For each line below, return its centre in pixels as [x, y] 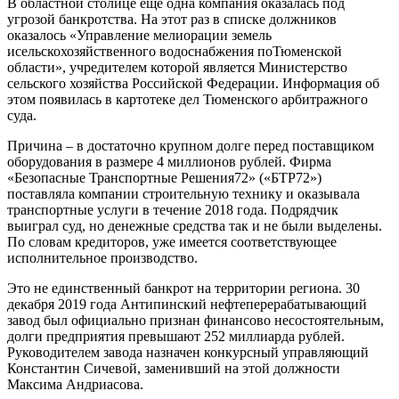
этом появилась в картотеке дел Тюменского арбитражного [187, 99]
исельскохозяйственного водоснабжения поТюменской [175, 51]
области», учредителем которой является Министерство [177, 67]
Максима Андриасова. [75, 384]
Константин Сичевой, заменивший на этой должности [174, 368]
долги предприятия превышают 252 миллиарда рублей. [176, 336]
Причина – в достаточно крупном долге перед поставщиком [191, 145]
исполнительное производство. [102, 257]
